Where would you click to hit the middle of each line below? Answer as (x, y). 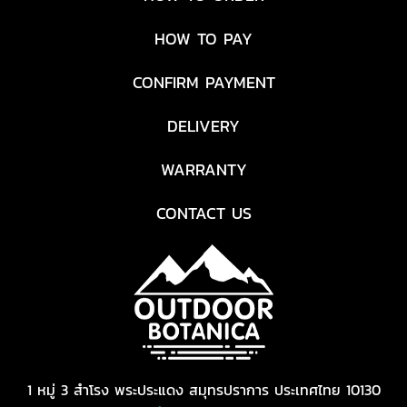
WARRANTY (203, 169)
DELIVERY (203, 125)
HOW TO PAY (203, 38)
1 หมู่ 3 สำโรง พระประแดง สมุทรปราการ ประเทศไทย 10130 (203, 389)
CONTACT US (203, 213)
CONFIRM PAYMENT (203, 82)
